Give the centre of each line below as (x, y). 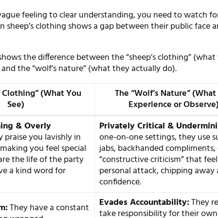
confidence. (120, 182)
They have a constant (49, 208)
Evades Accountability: (145, 202)
